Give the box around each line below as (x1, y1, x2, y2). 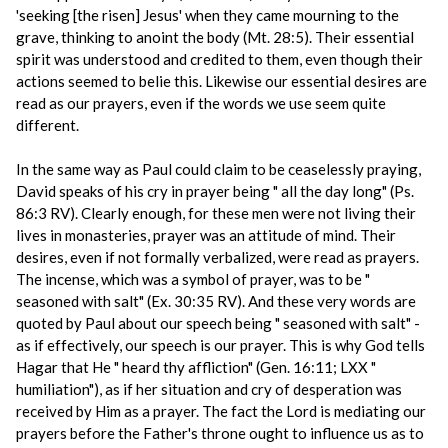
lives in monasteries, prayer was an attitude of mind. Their (16, 226, 396, 244)
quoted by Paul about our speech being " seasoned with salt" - (16, 314, 420, 332)
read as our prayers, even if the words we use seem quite (16, 94, 386, 112)
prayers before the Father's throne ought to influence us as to (16, 424, 424, 442)
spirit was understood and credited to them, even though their (16, 50, 423, 68)
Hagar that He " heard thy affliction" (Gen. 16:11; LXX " (16, 358, 376, 376)
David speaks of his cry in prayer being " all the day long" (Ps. (16, 182, 414, 200)
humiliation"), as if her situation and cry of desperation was (16, 380, 402, 398)
